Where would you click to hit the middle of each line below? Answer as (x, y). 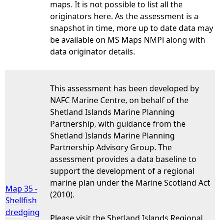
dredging (23, 212)
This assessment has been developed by (124, 88)
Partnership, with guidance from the (118, 124)
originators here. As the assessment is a (124, 16)
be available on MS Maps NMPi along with (128, 40)
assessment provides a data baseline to (123, 159)
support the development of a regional (122, 171)
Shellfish (21, 200)
